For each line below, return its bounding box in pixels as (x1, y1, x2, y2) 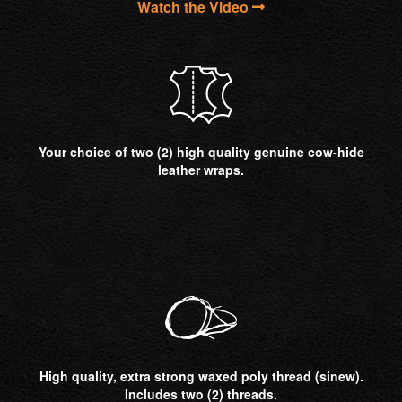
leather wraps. (158, 161, 244, 179)
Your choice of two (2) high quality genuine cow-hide (38, 143, 364, 162)
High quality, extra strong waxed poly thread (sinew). (39, 367, 363, 386)
